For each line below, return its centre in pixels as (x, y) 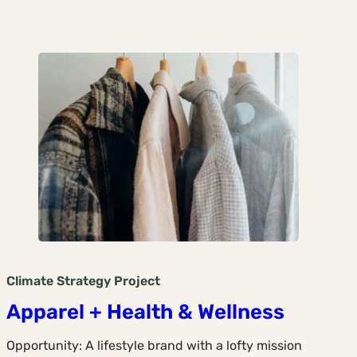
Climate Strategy (59, 281)
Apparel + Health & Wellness (145, 311)
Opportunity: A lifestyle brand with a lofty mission (154, 345)
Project (137, 281)
